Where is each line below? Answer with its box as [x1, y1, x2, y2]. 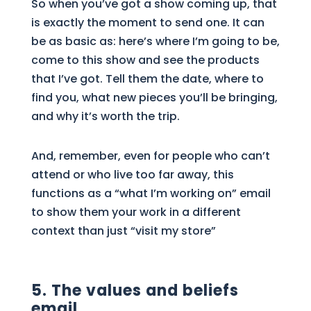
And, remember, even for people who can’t [31, 147, 270, 164]
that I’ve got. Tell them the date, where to [31, 70, 264, 87]
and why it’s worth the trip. [31, 108, 180, 124]
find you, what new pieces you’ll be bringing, [31, 89, 278, 106]
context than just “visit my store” [31, 222, 216, 239]
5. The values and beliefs [31, 279, 239, 301]
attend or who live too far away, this [31, 166, 234, 183]
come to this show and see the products [31, 51, 260, 68]
